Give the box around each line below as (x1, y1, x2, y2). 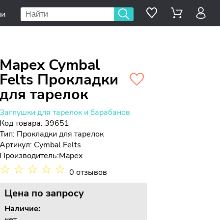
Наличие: (4, 203, 41, 214)
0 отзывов (69, 167, 108, 178)
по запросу (31, 187, 84, 200)
